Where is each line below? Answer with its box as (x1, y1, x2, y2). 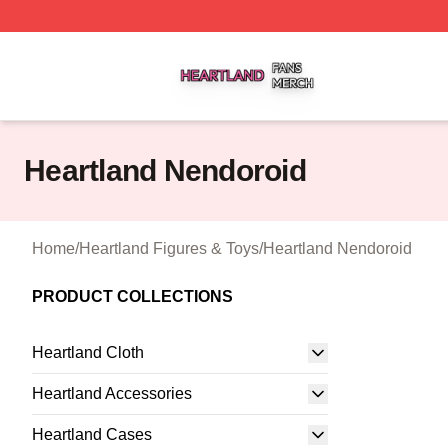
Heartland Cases (32, 426, 152, 443)
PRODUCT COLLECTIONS (32, 288, 233, 305)
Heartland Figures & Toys (79, 240, 259, 257)
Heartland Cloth (32, 344, 144, 361)
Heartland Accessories (32, 385, 192, 402)
